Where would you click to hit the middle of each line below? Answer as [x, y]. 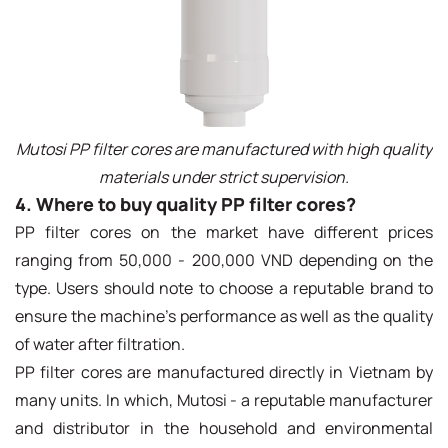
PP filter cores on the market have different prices [224, 231]
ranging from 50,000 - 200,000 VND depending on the [224, 259]
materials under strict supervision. [224, 176]
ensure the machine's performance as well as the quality [224, 315]
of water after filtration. [100, 343]
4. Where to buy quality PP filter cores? [185, 203]
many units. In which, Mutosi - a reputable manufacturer [224, 399]
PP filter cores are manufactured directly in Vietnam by [224, 371]
